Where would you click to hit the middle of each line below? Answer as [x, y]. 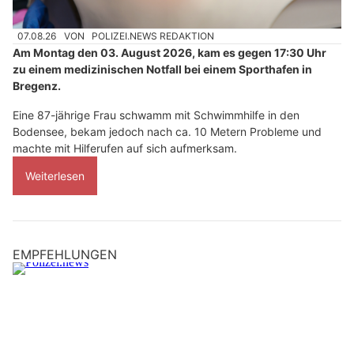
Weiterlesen [55, 176]
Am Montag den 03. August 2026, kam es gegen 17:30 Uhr [169, 53]
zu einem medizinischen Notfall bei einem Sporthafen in [162, 70]
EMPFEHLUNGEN [65, 255]
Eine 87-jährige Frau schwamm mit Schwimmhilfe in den [156, 115]
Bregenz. [37, 86]
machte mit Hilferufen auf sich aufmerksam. [125, 149]
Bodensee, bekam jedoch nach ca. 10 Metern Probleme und [167, 132]
